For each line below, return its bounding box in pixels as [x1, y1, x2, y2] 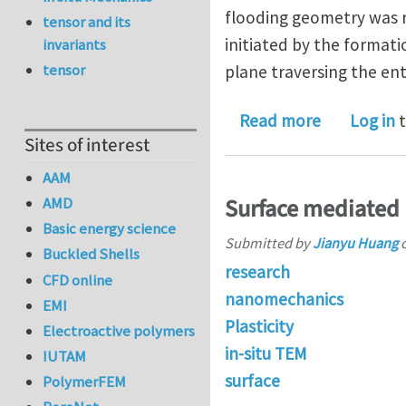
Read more [239, 110, 321, 132]
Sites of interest [24, 132, 150, 159]
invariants [43, 34, 107, 55]
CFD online [43, 269, 113, 290]
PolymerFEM [43, 372, 127, 392]
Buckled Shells [43, 244, 140, 265]
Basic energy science [43, 218, 177, 239]
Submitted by [225, 233, 313, 252]
